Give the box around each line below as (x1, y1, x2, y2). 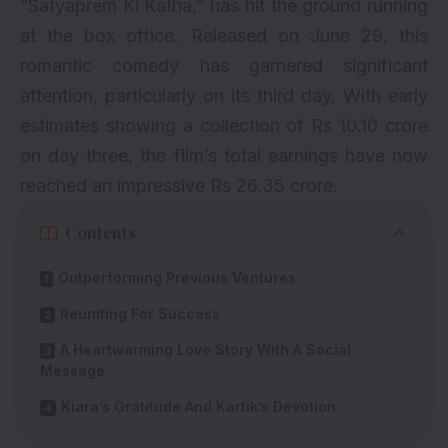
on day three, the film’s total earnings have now (20, 144, 428, 166)
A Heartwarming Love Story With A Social (60, 340, 351, 358)
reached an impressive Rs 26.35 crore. (20, 174, 338, 196)
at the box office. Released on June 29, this (20, 24, 428, 46)
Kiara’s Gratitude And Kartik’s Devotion (61, 397, 336, 415)
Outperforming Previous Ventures (58, 268, 296, 286)
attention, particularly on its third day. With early (20, 84, 428, 106)
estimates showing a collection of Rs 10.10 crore (20, 114, 428, 136)
